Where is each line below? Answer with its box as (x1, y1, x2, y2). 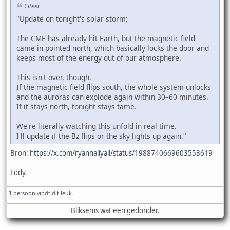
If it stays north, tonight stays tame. (16, 101, 137, 111)
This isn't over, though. (16, 72, 91, 82)
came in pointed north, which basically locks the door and (16, 43, 209, 53)
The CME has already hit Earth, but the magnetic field (16, 33, 195, 43)
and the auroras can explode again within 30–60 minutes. (16, 91, 208, 102)
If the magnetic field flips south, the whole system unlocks (16, 82, 211, 92)
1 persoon (9, 188, 35, 197)
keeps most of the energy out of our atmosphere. (16, 52, 181, 63)
